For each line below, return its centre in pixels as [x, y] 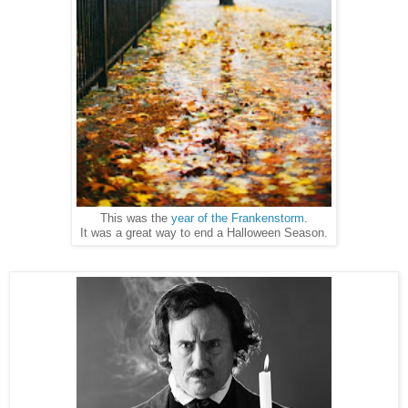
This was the [136, 218]
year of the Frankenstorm [238, 218]
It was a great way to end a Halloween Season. [204, 233]
